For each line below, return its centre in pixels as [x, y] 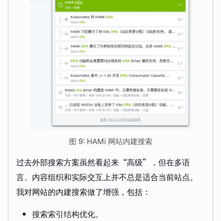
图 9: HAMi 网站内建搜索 [110, 142]
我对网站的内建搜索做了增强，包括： [83, 192]
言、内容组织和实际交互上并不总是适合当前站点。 [107, 177]
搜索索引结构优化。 [68, 214]
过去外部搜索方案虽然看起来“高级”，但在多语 [103, 162]
